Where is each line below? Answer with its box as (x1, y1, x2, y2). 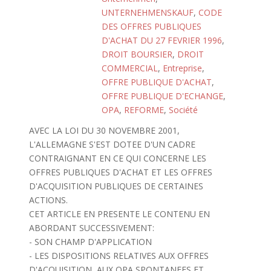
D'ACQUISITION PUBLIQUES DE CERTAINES (28, 180, 203, 192)
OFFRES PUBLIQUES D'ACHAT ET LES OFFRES (28, 166, 212, 178)
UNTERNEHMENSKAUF (102, 7, 194, 18)
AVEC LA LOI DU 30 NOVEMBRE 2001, (28, 125, 180, 136)
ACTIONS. (28, 194, 68, 206)
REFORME (124, 104, 164, 116)
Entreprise (163, 62, 202, 74)
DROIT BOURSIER (102, 48, 172, 60)
